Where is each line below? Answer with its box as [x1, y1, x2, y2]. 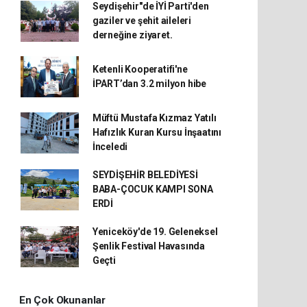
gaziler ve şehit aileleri [92, 15, 192, 26]
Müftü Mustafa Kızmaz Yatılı [92, 112, 217, 123]
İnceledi [92, 141, 128, 152]
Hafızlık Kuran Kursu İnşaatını [92, 127, 222, 138]
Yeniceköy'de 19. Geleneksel [92, 226, 218, 237]
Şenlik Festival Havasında [92, 241, 206, 251]
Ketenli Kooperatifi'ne [92, 64, 188, 75]
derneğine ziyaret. [92, 29, 173, 40]
